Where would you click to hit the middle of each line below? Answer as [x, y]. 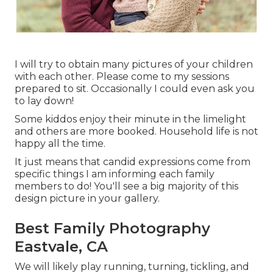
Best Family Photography [112, 228]
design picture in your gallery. [87, 198]
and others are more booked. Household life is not [136, 131]
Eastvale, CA [61, 246]
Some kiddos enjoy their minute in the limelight [130, 119]
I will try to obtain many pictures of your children [134, 64]
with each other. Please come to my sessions [122, 76]
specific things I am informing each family [115, 174]
